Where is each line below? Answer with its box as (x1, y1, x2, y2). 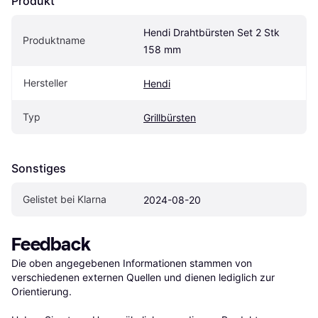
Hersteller (23, 77, 67, 89)
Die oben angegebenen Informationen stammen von (11, 257, 252, 270)
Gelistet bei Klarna (23, 193, 106, 206)
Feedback (11, 234, 91, 256)
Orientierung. (11, 285, 72, 298)
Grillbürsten (143, 111, 196, 124)
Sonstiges (11, 161, 66, 176)
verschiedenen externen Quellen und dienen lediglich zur (11, 271, 275, 284)
